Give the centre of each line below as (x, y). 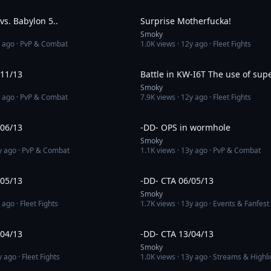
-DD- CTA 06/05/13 (177, 181)
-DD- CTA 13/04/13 (177, 234)
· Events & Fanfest (238, 204)
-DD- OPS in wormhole (185, 127)
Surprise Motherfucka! (186, 21)
